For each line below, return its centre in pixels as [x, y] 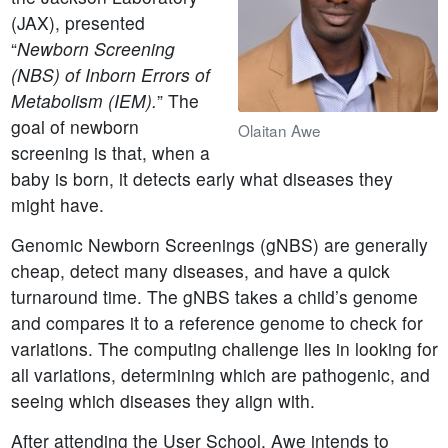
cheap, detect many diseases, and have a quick [200, 271]
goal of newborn [74, 127]
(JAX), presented [77, 23]
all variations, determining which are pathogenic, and [220, 375]
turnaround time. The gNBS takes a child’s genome [214, 297]
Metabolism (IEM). [83, 101]
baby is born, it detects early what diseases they [201, 179]
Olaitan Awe [279, 129]
